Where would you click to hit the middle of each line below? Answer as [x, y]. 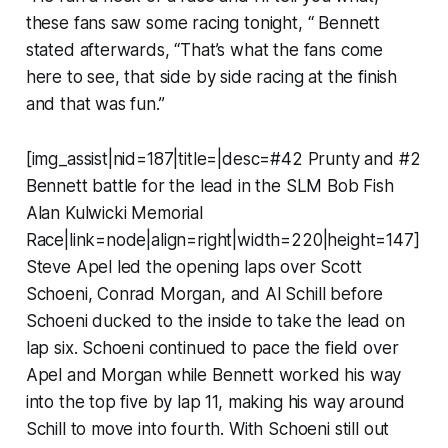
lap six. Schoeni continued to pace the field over [212, 347]
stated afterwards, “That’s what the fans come [204, 49]
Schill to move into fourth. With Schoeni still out [207, 428]
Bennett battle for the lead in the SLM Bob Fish [209, 185]
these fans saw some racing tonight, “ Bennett [203, 22]
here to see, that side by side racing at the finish [211, 76]
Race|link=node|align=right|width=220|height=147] [222, 239]
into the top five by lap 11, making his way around [215, 401]
